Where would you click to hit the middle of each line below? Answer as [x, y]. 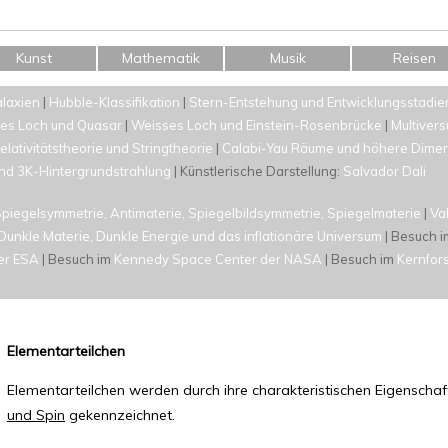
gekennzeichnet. [120, 415]
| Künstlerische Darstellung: [257, 171]
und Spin [36, 415]
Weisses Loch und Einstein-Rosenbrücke [256, 125]
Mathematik [160, 58]
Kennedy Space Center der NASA [218, 259]
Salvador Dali [384, 171]
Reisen [414, 58]
